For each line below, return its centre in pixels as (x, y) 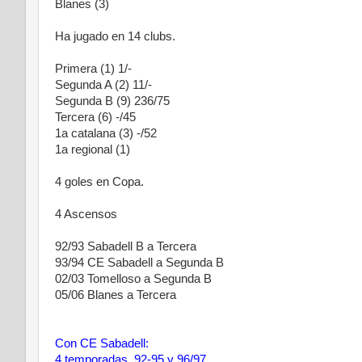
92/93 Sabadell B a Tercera (126, 246)
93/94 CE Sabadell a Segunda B (139, 263)
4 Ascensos (86, 214)
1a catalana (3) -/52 (106, 133)
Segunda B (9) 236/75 (112, 101)
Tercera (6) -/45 (95, 117)
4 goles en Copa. (99, 182)
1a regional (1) (93, 149)
